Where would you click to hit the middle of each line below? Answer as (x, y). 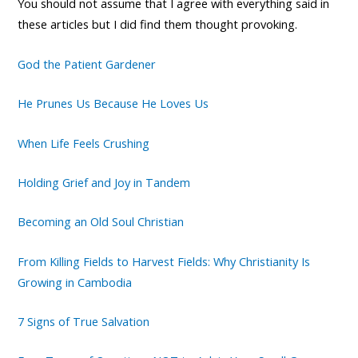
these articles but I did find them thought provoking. (158, 24)
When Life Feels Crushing (84, 143)
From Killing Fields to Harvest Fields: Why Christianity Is (164, 261)
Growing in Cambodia (75, 282)
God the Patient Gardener (87, 64)
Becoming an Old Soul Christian (101, 222)
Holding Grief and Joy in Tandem (104, 182)
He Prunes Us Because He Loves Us (113, 103)
